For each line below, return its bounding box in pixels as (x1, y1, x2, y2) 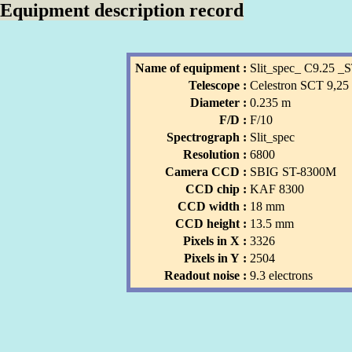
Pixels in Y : (184, 251, 247, 266)
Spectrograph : (167, 130, 247, 145)
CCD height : (175, 217, 247, 231)
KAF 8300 (250, 182, 305, 196)
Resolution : (183, 148, 247, 162)
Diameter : (190, 96, 247, 110)
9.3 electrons (250, 269, 313, 283)
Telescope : (189, 79, 247, 93)
